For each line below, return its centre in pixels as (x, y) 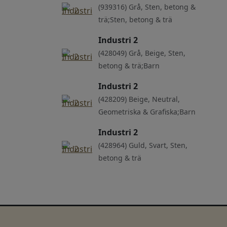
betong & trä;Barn (129, 65)
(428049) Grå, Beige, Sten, (142, 53)
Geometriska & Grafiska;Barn (147, 111)
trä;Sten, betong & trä (135, 19)
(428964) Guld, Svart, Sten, (143, 145)
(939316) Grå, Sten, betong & (147, 7)
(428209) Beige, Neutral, (139, 99)
